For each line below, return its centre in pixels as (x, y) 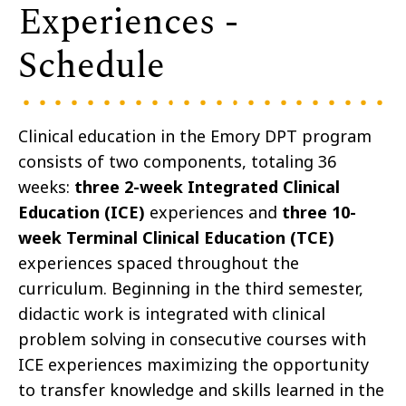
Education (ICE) (82, 213)
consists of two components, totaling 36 (177, 162)
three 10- (319, 213)
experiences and (213, 213)
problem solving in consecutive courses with (192, 339)
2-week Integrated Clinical (232, 187)
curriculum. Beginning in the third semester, (191, 289)
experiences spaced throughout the (159, 263)
